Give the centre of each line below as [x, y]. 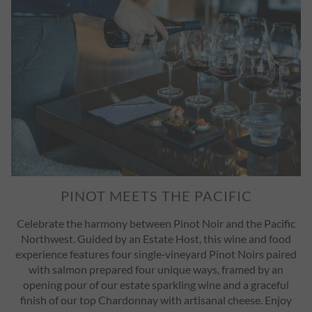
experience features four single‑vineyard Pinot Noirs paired [156, 254]
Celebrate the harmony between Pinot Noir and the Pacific [156, 224]
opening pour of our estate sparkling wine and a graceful [156, 285]
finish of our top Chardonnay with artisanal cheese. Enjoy [156, 300]
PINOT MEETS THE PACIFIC [156, 196]
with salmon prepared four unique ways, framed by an [156, 270]
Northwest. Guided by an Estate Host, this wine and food [156, 239]
